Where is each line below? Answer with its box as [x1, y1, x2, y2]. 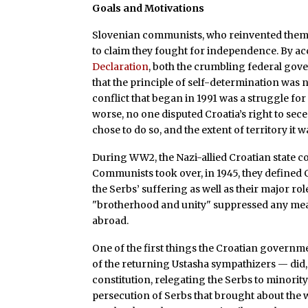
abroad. [92, 214, 129, 228]
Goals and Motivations [92, 1, 205, 14]
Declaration [92, 60, 149, 74]
